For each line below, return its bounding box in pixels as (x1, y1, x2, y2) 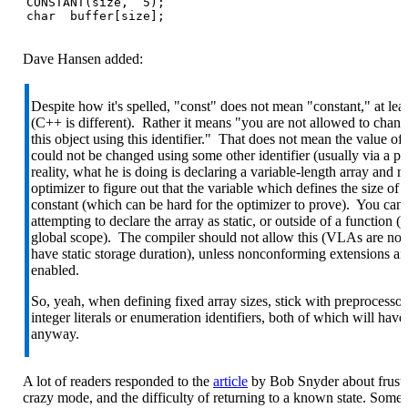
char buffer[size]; (26, 8, 165, 23)
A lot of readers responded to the (23, 372, 213, 389)
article (213, 372, 248, 389)
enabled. (31, 261, 79, 278)
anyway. (31, 325, 79, 342)
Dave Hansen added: (23, 50, 143, 66)
